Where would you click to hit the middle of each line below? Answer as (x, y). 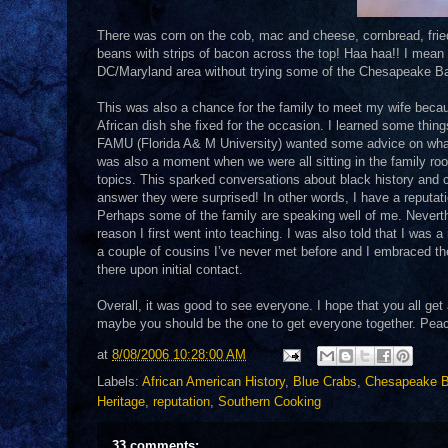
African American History (213, 381)
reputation (181, 401)
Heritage (121, 401)
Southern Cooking (269, 401)
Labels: (119, 381)
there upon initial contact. (170, 269)
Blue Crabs (325, 381)
